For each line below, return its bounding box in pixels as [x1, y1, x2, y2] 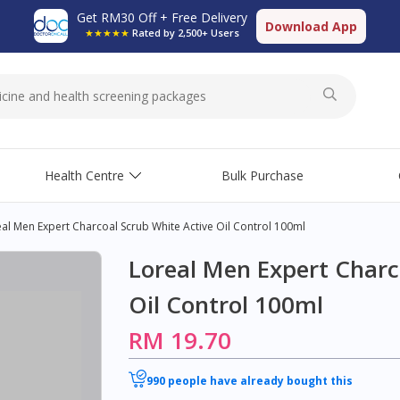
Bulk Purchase [221, 167, 304, 184]
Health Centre [45, 167, 124, 184]
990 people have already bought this [146, 372, 353, 388]
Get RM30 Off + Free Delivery [77, 9, 247, 26]
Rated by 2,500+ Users [132, 26, 239, 39]
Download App [265, 18, 357, 35]
